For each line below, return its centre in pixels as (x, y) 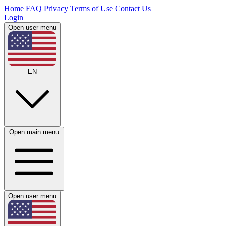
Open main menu (34, 132)
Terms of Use (93, 8)
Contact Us (133, 8)
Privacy (57, 8)
